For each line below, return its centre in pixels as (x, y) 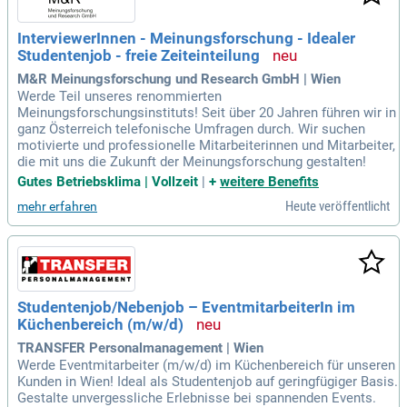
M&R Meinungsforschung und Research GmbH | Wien (179, 79)
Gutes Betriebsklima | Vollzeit (108, 182)
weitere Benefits (269, 182)
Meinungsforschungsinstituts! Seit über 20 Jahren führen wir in (207, 113)
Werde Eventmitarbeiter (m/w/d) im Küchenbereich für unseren (206, 366)
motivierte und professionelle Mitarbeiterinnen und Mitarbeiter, (206, 146)
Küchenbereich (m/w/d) (100, 325)
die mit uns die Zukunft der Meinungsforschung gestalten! (192, 162)
